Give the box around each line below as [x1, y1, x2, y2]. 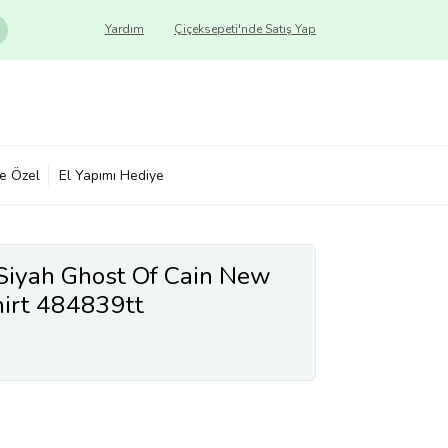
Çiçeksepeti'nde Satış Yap [174, 21, 316, 37]
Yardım [105, 21, 144, 37]
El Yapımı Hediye [59, 165, 164, 185]
